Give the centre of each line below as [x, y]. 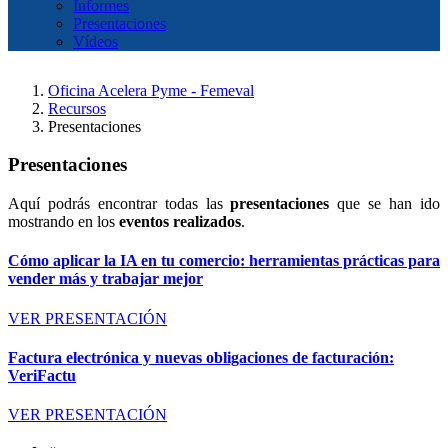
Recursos [77, 108]
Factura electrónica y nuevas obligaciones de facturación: [201, 357]
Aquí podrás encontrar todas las [119, 204]
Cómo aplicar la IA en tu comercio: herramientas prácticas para [224, 261]
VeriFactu [42, 375]
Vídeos [95, 41]
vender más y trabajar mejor [105, 279]
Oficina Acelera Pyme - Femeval [151, 90]
